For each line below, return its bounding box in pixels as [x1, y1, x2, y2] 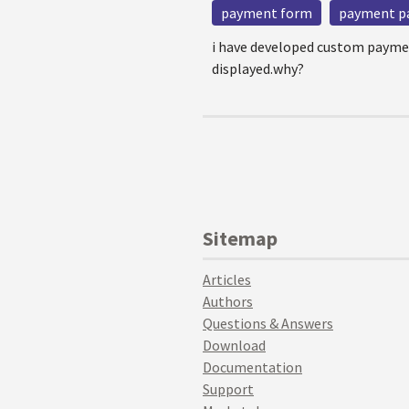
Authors [203, 292, 253, 310]
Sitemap [203, 225, 278, 251]
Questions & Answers [203, 314, 333, 332]
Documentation [203, 358, 302, 376]
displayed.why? [212, 59, 304, 78]
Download [203, 336, 266, 354]
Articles [203, 270, 251, 288]
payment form [221, 4, 312, 22]
